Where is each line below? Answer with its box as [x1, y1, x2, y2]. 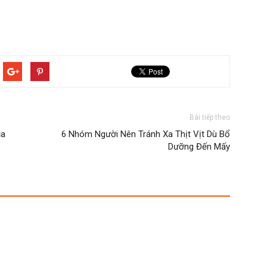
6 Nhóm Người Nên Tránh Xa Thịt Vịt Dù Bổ [61, 128, 230, 139]
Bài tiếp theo [190, 113, 230, 122]
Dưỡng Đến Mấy [168, 141, 230, 152]
